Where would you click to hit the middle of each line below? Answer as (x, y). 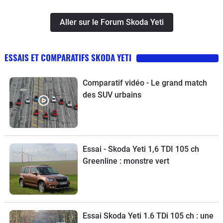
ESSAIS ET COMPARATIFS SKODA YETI (68, 57)
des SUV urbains (112, 95)
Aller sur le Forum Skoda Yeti (111, 22)
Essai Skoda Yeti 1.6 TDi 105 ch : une (148, 216)
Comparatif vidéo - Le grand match (145, 83)
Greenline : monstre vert (126, 161)
